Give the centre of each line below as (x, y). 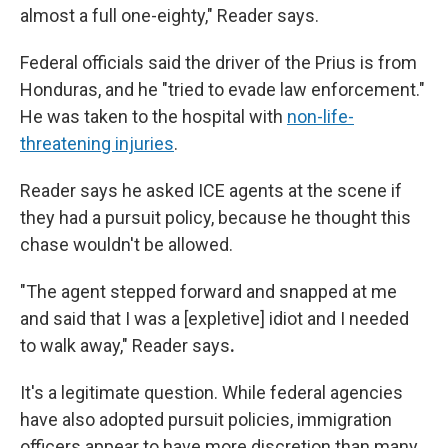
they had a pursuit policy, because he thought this (215, 217)
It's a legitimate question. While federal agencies (211, 392)
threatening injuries (97, 143)
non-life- (320, 116)
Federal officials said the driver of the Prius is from (218, 62)
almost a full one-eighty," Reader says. (169, 15)
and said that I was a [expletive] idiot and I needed (214, 318)
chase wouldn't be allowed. (126, 244)
